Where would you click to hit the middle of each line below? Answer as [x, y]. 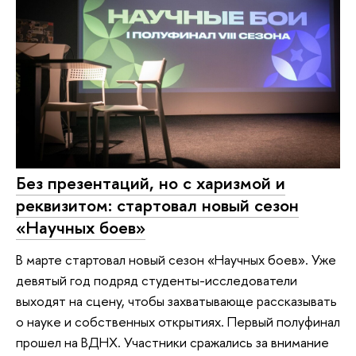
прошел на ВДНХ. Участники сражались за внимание [172, 342]
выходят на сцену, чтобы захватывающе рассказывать [176, 300]
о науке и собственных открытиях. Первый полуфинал [178, 321]
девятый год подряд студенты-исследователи [157, 280]
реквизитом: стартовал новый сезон [157, 205]
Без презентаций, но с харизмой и [151, 183]
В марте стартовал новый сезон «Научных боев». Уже [176, 259]
